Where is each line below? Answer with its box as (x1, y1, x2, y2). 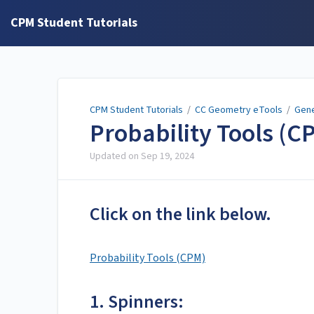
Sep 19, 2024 (141, 149, 194, 164)
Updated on (90, 149, 141, 164)
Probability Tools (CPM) (90, 250, 205, 266)
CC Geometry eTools (195, 103, 282, 117)
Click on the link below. (90, 201, 271, 228)
